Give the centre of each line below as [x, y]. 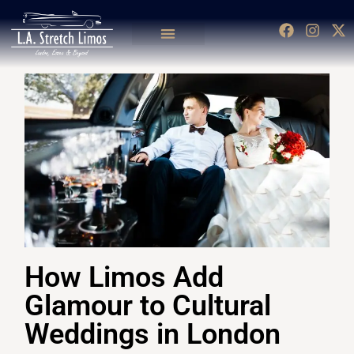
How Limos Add [124, 278]
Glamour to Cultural [148, 306]
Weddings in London [153, 335]
